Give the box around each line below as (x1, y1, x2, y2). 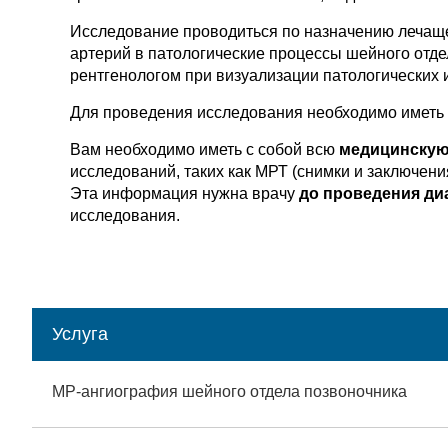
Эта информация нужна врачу (70, 185, 300, 202)
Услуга (52, 324, 108, 344)
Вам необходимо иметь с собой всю (70, 141, 340, 158)
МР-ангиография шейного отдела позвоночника (52, 383, 407, 400)
